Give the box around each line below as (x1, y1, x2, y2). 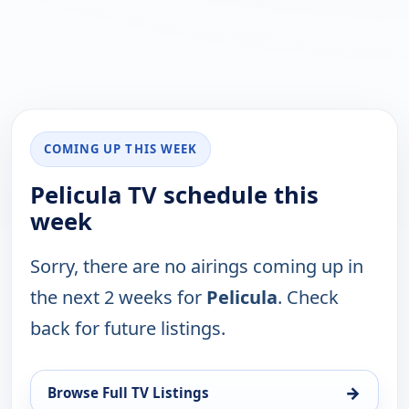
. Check (278, 285, 339, 310)
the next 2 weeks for (30, 285, 206, 310)
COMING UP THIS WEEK (44, 141, 197, 158)
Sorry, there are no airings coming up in (30, 254, 363, 279)
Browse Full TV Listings (47, 383, 209, 403)
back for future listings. (30, 316, 225, 341)
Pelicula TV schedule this (30, 179, 319, 212)
